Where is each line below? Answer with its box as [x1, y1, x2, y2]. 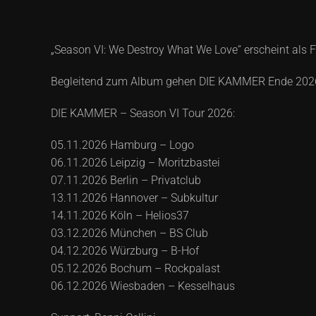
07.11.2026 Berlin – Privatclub [51, 173, 201, 187]
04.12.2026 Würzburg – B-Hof [51, 243, 199, 257]
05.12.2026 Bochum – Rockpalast [51, 261, 220, 275]
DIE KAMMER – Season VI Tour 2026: [51, 106, 235, 120]
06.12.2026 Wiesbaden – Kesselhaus [51, 279, 235, 293]
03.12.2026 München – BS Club [51, 226, 208, 240]
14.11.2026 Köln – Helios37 [51, 208, 189, 222]
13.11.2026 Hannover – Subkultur [51, 190, 218, 205]
